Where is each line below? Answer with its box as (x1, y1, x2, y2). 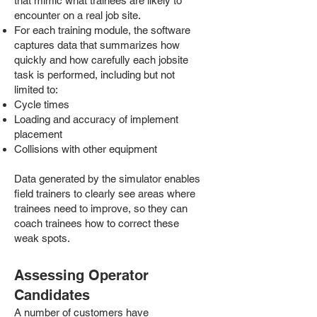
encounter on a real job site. (14, 9, 141, 21)
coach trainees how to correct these (14, 217, 179, 229)
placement (14, 128, 62, 140)
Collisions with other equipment (14, 143, 157, 155)
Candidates (14, 287, 90, 304)
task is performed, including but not (14, 69, 175, 81)
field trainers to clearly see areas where (14, 188, 195, 200)
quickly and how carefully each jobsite (14, 54, 188, 66)
